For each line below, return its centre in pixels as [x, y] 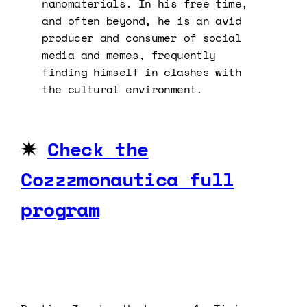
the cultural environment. [122, 89]
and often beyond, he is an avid [142, 20]
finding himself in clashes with [142, 72]
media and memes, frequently [129, 54]
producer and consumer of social [142, 37]
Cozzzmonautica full [127, 179]
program [60, 209]
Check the [98, 149]
